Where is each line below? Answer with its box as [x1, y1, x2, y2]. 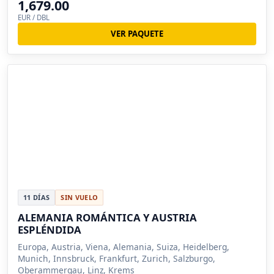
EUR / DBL [18, 13, 50, 23]
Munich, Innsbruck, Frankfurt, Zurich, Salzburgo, [18, 252, 215, 264]
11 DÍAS [23, 192, 50, 202]
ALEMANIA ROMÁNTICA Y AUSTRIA [18, 210, 197, 224]
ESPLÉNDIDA [18, 222, 81, 237]
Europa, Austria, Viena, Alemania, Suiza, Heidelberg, [18, 240, 229, 253]
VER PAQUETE [111, 28, 163, 40]
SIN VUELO [61, 192, 98, 202]
